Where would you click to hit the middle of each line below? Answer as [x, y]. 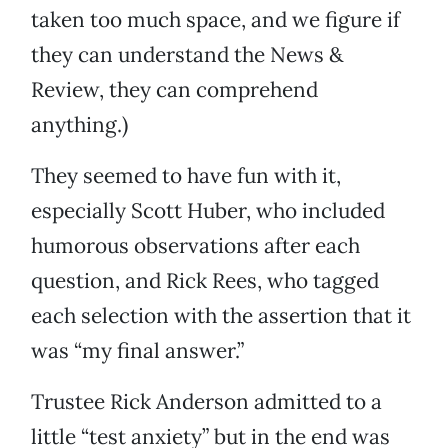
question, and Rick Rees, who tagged [205, 281]
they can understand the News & [187, 55]
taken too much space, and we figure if [215, 20]
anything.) [79, 125]
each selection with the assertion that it [221, 316]
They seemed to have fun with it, [186, 176]
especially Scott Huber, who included [208, 211]
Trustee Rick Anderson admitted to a [206, 402]
